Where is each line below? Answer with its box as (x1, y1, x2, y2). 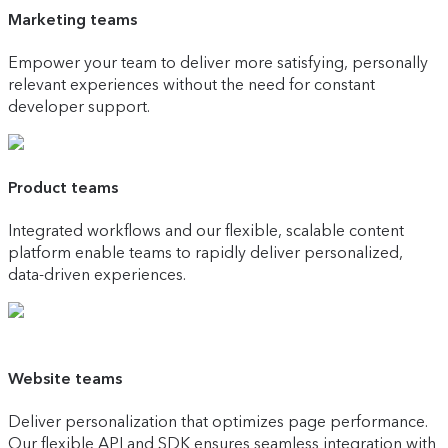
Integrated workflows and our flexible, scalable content (8, 221, 404, 241)
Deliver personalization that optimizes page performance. (8, 411, 428, 431)
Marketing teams (8, 9, 137, 29)
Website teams (8, 368, 122, 388)
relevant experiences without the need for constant (8, 74, 375, 94)
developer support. (8, 96, 150, 116)
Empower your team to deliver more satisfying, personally (8, 52, 428, 72)
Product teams (8, 178, 118, 198)
